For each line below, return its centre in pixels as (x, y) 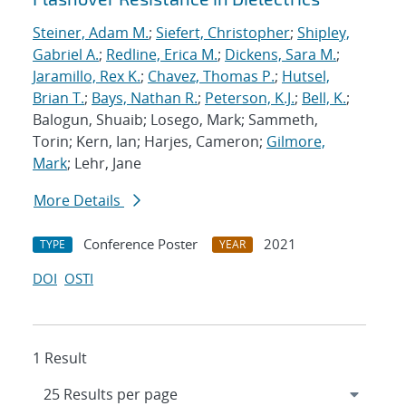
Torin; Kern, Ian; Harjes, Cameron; (150, 142)
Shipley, (324, 33)
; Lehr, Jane (104, 164)
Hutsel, (306, 77)
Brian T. (58, 98)
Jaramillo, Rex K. (87, 77)
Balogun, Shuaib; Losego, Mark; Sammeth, (175, 120)
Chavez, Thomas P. (211, 77)
